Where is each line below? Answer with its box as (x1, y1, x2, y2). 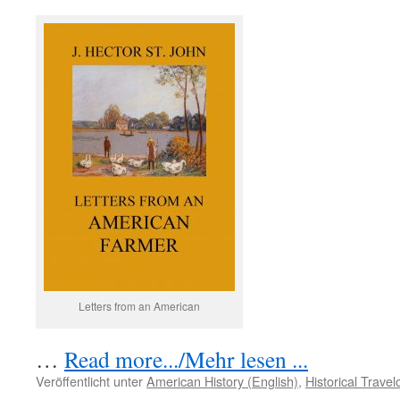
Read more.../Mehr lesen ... (64, 344, 308, 374)
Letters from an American (79, 298, 200, 313)
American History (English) (146, 371, 298, 390)
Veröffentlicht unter (36, 371, 143, 390)
